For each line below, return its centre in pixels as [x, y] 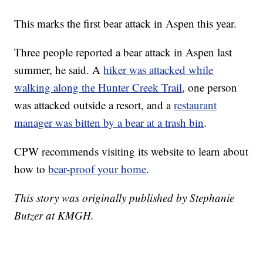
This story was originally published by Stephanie [124, 198]
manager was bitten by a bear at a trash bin [109, 123]
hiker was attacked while [159, 70]
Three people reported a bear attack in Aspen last [123, 52]
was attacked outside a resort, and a [94, 105]
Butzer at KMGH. [54, 215]
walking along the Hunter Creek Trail [98, 87]
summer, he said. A [59, 70]
